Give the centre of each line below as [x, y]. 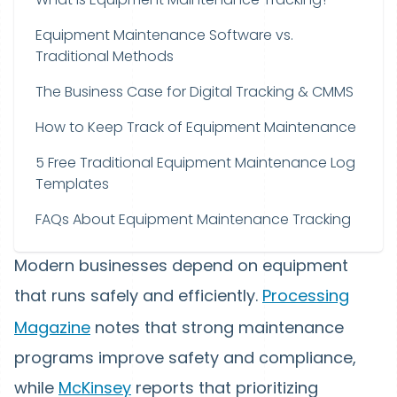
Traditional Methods [105, 56]
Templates [72, 184]
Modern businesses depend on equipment [181, 265]
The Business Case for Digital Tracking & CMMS [195, 92]
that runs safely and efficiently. [138, 296]
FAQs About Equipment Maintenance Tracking [193, 219]
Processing [306, 296]
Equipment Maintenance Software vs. [164, 35]
